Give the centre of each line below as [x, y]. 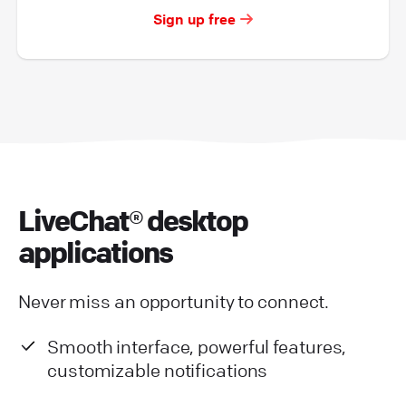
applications [95, 252]
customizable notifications [158, 370]
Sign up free [194, 19]
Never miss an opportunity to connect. [174, 301]
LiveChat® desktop [133, 220]
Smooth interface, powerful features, [197, 346]
